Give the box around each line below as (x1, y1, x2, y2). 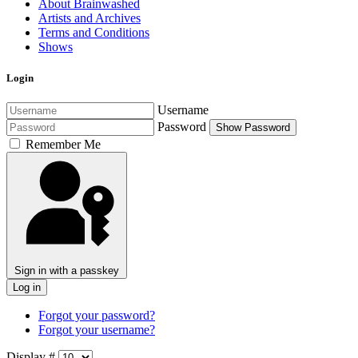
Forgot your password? (38, 308, 155, 323)
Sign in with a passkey (14, 265, 119, 277)
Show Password (216, 121, 290, 134)
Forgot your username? (38, 323, 155, 337)
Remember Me (26, 137, 101, 152)
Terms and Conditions (38, 26, 149, 40)
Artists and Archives (38, 11, 141, 26)
